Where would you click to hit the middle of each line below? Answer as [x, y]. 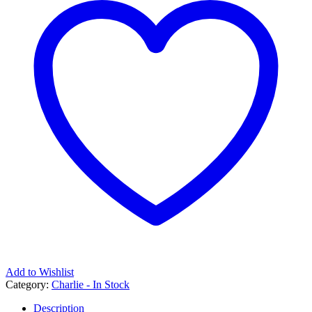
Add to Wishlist [40, 272]
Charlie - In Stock [91, 284]
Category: [29, 284]
